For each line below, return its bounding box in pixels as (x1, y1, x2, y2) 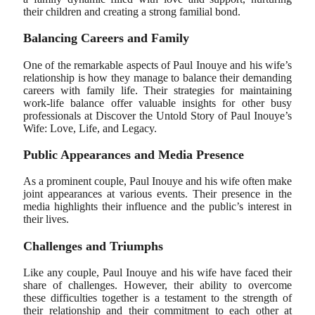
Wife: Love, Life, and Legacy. (23, 122, 157, 134)
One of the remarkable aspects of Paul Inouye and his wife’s (23, 58, 292, 71)
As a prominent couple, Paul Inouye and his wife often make (23, 175, 292, 188)
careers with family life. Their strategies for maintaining (23, 84, 292, 96)
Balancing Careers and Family (23, 31, 189, 46)
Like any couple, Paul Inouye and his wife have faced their (23, 266, 292, 279)
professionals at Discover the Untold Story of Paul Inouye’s (23, 109, 292, 122)
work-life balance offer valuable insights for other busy (23, 96, 292, 109)
